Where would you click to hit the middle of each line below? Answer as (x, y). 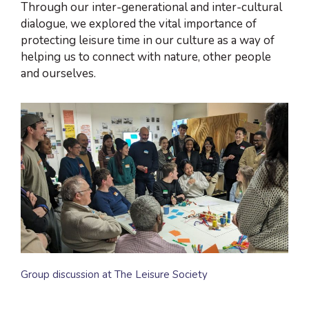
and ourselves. (58, 74)
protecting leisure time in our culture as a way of (148, 41)
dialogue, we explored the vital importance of (139, 24)
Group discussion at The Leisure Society (114, 275)
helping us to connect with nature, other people (146, 57)
